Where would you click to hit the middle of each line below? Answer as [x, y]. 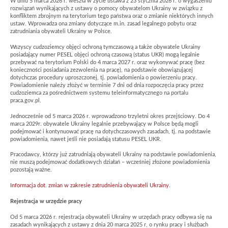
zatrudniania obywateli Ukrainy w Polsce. [61, 32]
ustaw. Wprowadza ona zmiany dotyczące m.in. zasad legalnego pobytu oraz [103, 24]
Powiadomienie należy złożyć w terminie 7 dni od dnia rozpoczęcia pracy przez [107, 85]
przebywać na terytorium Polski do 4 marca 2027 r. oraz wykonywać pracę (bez [107, 62]
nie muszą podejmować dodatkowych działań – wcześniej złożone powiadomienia [110, 163]
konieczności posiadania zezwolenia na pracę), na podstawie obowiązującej [102, 70]
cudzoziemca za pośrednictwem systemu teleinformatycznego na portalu [99, 93]
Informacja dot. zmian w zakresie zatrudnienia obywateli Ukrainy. [90, 186]
